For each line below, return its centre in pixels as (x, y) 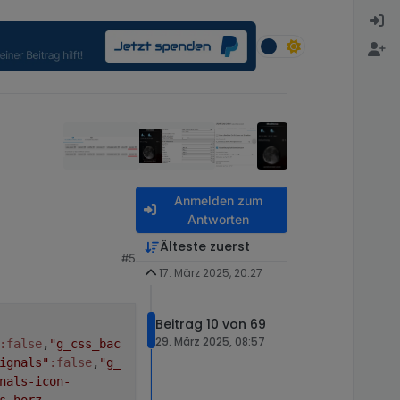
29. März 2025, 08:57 (210, 342)
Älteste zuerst (204, 246)
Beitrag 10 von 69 (211, 325)
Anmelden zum (218, 200)
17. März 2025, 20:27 (210, 273)
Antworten (218, 219)
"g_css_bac (85, 343)
